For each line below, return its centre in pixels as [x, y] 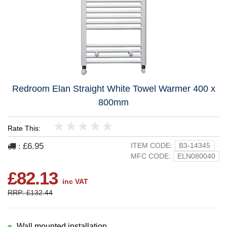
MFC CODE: [151, 156]
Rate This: [24, 128]
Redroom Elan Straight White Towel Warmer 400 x [113, 89]
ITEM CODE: [152, 146]
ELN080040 [196, 156]
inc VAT [75, 182]
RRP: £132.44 [30, 193]
